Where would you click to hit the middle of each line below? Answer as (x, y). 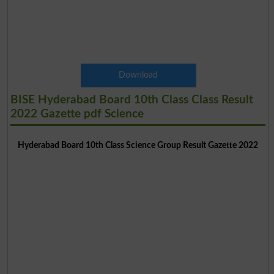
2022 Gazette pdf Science (77, 114)
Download (138, 75)
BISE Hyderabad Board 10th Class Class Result (131, 100)
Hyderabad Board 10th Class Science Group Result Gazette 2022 (138, 145)
